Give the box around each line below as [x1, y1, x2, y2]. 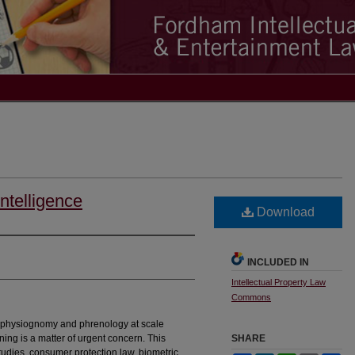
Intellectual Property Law [231, 277, 326, 287]
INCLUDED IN [247, 256, 309, 268]
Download [254, 204, 315, 219]
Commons [231, 292, 271, 302]
